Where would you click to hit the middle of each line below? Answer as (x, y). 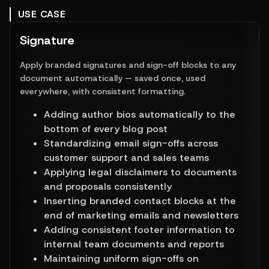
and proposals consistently (108, 187)
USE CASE (42, 14)
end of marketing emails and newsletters (141, 216)
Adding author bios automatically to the (140, 115)
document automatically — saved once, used (113, 78)
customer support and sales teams (126, 158)
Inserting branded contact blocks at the (140, 201)
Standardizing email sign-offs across (131, 144)
